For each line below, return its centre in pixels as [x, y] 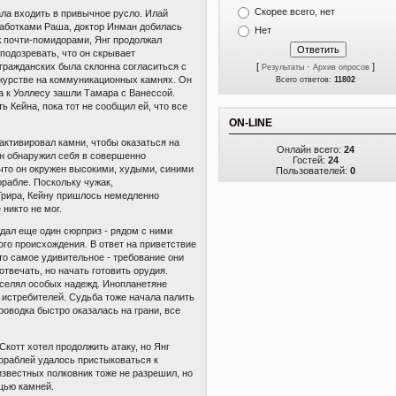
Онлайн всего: [310, 149]
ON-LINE [251, 123]
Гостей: [310, 160]
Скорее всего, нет [295, 11]
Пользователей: [313, 171]
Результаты [283, 67]
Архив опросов [341, 67]
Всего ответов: [305, 80]
